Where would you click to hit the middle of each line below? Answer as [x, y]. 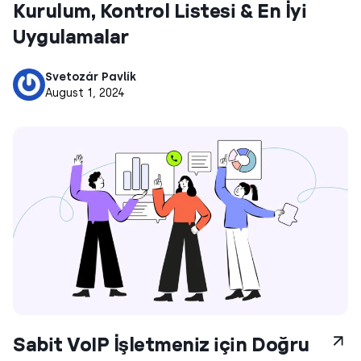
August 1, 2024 [85, 93]
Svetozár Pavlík [91, 77]
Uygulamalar [71, 37]
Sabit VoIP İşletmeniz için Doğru [161, 344]
